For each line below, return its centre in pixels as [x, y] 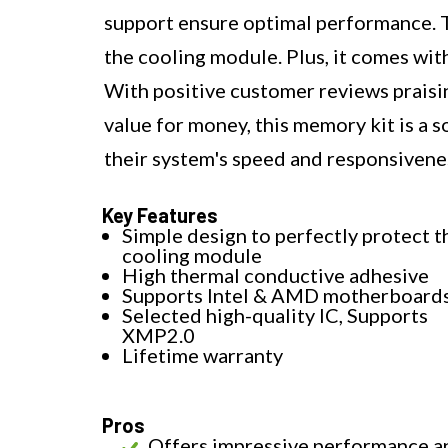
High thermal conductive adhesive [275, 275]
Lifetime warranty [202, 355]
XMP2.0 [158, 335]
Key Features [160, 215]
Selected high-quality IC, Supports [275, 315]
